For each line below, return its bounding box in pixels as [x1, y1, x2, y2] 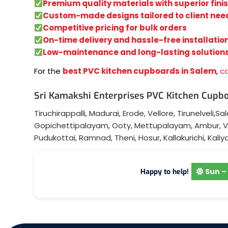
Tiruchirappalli [34, 107, 85, 119]
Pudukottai [34, 132, 75, 143]
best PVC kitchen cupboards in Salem [63, 65, 216, 76]
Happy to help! [140, 166, 189, 177]
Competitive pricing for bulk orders [43, 22, 187, 33]
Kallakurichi [163, 132, 204, 143]
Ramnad [79, 132, 111, 143]
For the [34, 65, 63, 76]
